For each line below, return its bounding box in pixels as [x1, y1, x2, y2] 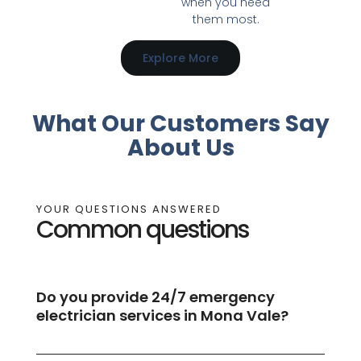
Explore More [143, 49, 218, 66]
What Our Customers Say [31, 107, 330, 139]
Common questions [35, 213, 248, 247]
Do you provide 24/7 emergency [35, 287, 275, 308]
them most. [192, 10, 259, 27]
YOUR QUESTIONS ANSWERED [35, 201, 222, 218]
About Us [127, 131, 234, 164]
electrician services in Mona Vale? [35, 305, 288, 326]
